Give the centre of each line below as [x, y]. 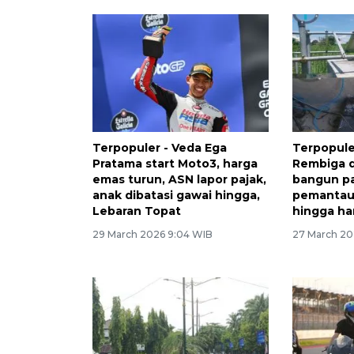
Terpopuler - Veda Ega [160, 147]
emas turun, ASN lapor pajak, [179, 179]
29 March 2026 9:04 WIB [153, 234]
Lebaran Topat [137, 211]
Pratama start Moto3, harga [175, 163]
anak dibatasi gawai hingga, [176, 195]
